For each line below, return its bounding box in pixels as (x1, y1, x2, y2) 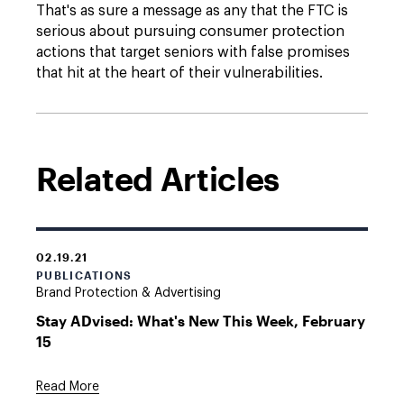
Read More (36, 381, 99, 393)
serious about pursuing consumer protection (36, 24, 344, 39)
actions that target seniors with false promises (36, 45, 350, 60)
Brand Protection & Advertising (36, 287, 221, 299)
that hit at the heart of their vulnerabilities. (36, 66, 323, 80)
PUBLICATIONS (36, 269, 133, 281)
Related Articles (36, 160, 280, 197)
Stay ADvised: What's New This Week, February (36, 312, 365, 329)
